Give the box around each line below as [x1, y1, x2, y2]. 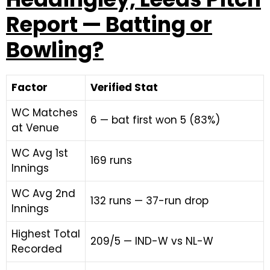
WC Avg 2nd [11, 186, 75, 201]
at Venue [11, 121, 59, 135]
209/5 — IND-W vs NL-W [90, 234, 213, 248]
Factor [11, 80, 48, 95]
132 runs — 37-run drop [90, 193, 209, 208]
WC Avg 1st [11, 146, 68, 160]
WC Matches [11, 105, 78, 120]
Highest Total [11, 227, 80, 241]
